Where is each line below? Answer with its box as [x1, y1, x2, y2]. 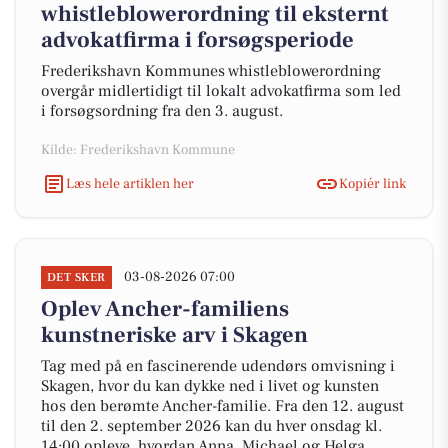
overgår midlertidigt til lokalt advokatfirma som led [41, 81, 401, 101]
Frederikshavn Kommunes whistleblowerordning [41, 61, 381, 81]
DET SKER [47, 270, 106, 285]
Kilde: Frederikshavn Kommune [41, 141, 235, 159]
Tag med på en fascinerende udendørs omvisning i [41, 356, 395, 376]
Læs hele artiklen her [66, 174, 194, 193]
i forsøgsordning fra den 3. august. [41, 101, 283, 121]
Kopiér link [339, 174, 406, 193]
